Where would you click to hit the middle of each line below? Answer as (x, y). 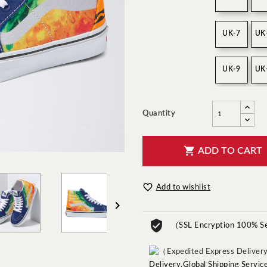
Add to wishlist (183, 187)
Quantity (159, 114)
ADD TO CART (230, 151)
